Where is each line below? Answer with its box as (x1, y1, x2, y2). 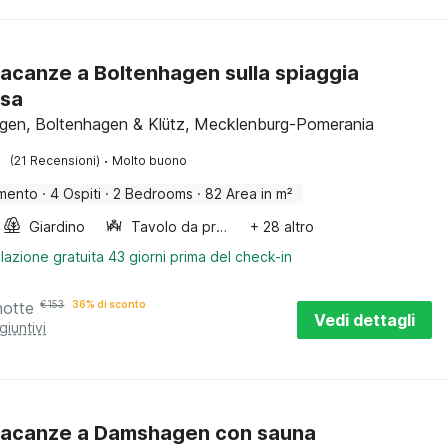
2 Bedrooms (113, 185, 194, 202)
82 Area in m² (205, 185, 294, 202)
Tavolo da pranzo (216, 218, 228, 235)
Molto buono (112, 153, 188, 168)
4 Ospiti (50, 185, 102, 202)
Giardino (29, 218, 86, 235)
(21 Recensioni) (10, 153, 101, 168)
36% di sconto (72, 298, 147, 310)
